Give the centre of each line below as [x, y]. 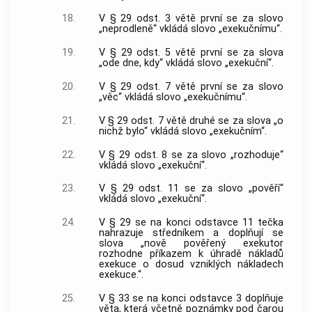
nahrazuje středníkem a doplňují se [191, 233]
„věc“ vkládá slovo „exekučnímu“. [173, 97]
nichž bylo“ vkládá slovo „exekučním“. [182, 131]
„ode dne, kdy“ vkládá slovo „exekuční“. [186, 63]
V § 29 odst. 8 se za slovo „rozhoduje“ [191, 155]
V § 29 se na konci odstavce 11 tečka [191, 223]
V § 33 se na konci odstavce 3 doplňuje [191, 298]
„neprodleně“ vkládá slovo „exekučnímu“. [190, 29]
